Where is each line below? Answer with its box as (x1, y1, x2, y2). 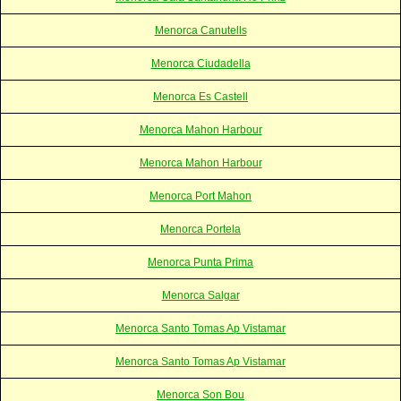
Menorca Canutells (154, 23, 247, 37)
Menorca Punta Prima (148, 255, 253, 269)
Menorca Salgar (161, 288, 240, 302)
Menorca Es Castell (153, 90, 248, 103)
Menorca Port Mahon (149, 189, 252, 202)
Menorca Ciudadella (150, 56, 251, 70)
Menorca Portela (160, 222, 241, 235)
